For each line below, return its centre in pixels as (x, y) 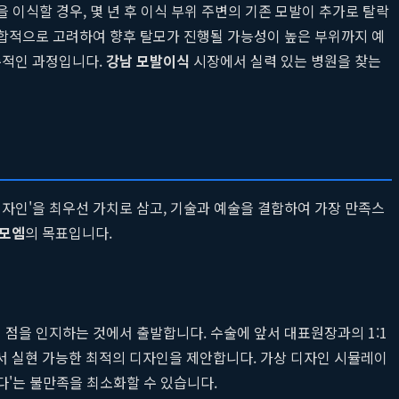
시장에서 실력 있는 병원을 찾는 (285, 60)
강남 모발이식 (148, 60)
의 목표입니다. (69, 232)
